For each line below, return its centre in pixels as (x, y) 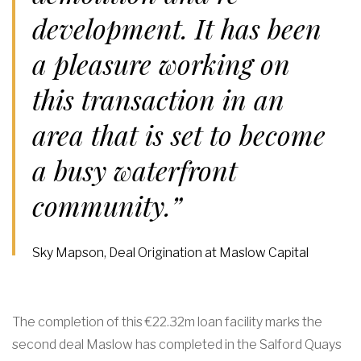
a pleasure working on (162, 64)
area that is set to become (179, 135)
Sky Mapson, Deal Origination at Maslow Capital (171, 253)
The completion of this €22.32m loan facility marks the (167, 322)
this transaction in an (159, 99)
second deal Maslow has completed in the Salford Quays (177, 344)
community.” (108, 205)
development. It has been (177, 28)
